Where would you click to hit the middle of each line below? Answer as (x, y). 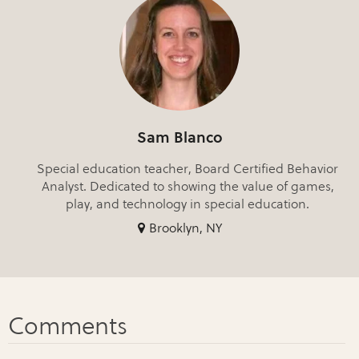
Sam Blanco (179, 137)
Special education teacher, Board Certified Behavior (188, 168)
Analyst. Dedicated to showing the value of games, (188, 186)
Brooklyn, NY (185, 228)
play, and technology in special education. (188, 204)
